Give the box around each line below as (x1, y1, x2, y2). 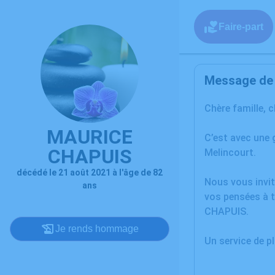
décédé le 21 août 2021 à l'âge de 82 (17, 168, 163, 177)
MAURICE (47, 125, 133, 149)
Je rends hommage (55, 223, 139, 234)
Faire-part (219, 21, 263, 32)
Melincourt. (204, 147, 256, 158)
